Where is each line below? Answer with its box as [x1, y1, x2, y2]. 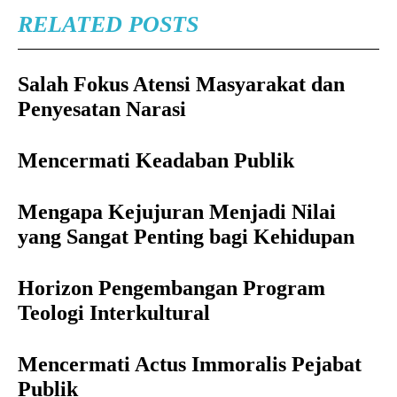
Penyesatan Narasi [18, 97, 186, 121]
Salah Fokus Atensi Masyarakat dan [18, 73, 345, 97]
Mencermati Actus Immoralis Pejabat [18, 353, 362, 377]
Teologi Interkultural [18, 301, 210, 325]
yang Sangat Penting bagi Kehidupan [18, 225, 354, 249]
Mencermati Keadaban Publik [18, 149, 294, 173]
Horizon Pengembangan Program [18, 276, 325, 300]
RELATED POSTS [18, 12, 198, 38]
